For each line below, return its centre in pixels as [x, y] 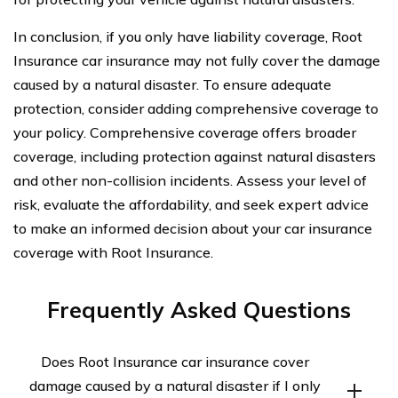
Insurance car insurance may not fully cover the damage [197, 60]
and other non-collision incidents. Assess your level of [190, 180]
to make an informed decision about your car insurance [193, 228]
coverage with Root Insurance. [113, 252]
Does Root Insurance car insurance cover [175, 361]
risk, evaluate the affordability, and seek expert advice [191, 204]
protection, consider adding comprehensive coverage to [196, 108]
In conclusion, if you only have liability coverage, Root [188, 36]
